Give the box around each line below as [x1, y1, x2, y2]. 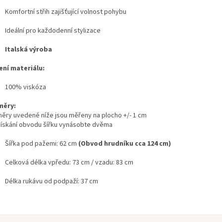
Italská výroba [5, 45, 52, 55]
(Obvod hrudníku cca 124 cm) [78, 139, 171, 149]
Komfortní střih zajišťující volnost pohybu [5, 7, 126, 17]
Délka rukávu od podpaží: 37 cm [5, 176, 98, 187]
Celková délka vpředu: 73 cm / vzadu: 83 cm [5, 158, 133, 168]
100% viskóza [5, 82, 46, 93]
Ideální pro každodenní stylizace [5, 26, 101, 36]
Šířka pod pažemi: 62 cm [5, 139, 78, 149]
